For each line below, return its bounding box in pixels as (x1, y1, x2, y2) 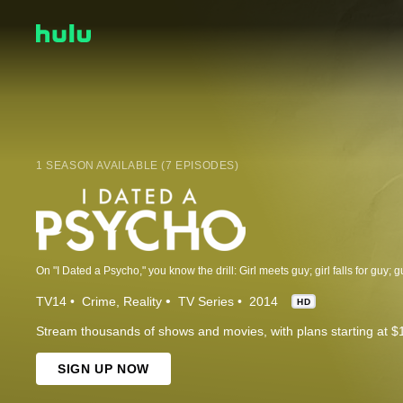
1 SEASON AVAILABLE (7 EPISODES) (36, 158, 239, 172)
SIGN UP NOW (58, 361, 149, 376)
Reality (123, 293, 162, 309)
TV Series (178, 293, 234, 309)
